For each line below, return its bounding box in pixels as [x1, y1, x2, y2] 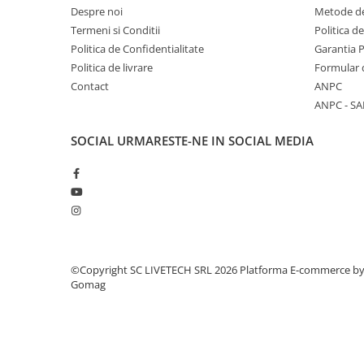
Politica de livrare [71, 60, 153, 75]
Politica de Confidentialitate [71, 41, 204, 56]
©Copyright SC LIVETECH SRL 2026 [71, 262, 240, 277]
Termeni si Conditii [71, 23, 160, 37]
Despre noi [71, 4, 123, 19]
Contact [71, 79, 109, 93]
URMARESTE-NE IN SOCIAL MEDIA [117, 132, 314, 149]
